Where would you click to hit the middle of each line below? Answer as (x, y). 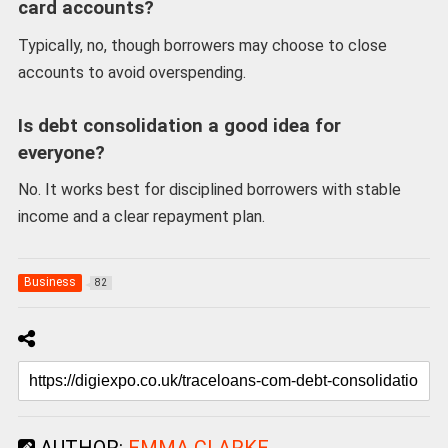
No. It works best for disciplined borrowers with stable (209, 190)
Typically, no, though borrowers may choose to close (202, 45)
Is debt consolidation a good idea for (179, 125)
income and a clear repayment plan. (141, 217)
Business (49, 281)
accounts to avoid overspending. (131, 72)
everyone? (61, 152)
